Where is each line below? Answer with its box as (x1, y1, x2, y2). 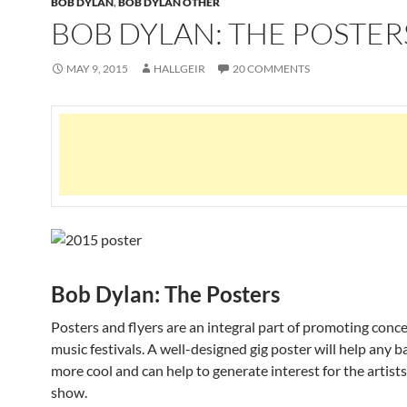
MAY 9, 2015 (66, 62, 128, 75)
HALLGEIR (154, 62, 205, 75)
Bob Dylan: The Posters (51, 281, 280, 307)
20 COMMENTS (233, 62, 310, 75)
